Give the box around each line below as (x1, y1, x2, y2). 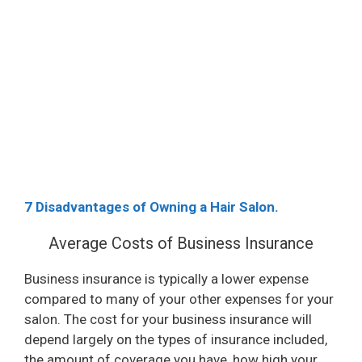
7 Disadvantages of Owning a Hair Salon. (24, 198, 279, 215)
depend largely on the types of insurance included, (24, 330, 327, 347)
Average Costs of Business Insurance (48, 233, 314, 253)
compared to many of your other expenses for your (24, 290, 334, 307)
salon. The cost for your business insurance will (24, 310, 312, 327)
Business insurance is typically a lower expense (24, 270, 309, 287)
